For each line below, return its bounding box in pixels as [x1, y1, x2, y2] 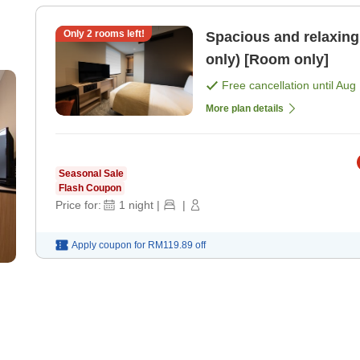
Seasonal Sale [59, 167, 124, 179]
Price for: [55, 198, 101, 211]
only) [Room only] [206, 51, 329, 68]
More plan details [206, 102, 284, 114]
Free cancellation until [222, 79, 336, 92]
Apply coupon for [72, 239, 145, 251]
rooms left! [92, 28, 145, 40]
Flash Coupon [59, 182, 121, 194]
